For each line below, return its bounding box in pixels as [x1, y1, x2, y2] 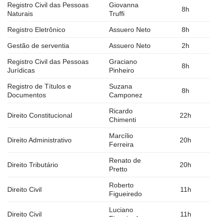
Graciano [109, 58, 138, 66]
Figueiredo [109, 190, 142, 198]
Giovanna [109, 1, 139, 9]
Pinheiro [109, 66, 135, 75]
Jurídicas [7, 66, 35, 75]
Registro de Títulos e [7, 82, 71, 91]
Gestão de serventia [7, 42, 69, 50]
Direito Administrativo [7, 136, 72, 144]
